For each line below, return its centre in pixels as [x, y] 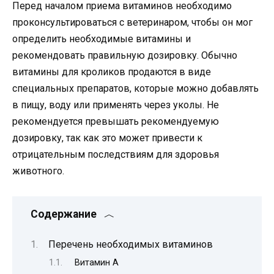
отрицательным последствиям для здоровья [116, 155]
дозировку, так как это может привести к [107, 138]
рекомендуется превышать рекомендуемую [116, 122]
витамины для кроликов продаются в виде [112, 72]
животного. [38, 171]
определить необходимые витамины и [102, 39]
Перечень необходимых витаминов [131, 244]
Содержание [64, 214]
